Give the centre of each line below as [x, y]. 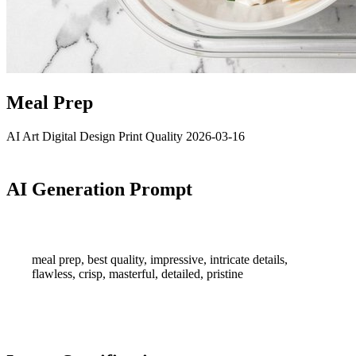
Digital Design [80, 136]
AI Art [24, 136]
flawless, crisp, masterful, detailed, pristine [137, 273]
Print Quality [152, 136]
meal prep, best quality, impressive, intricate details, [160, 259]
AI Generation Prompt [99, 189]
